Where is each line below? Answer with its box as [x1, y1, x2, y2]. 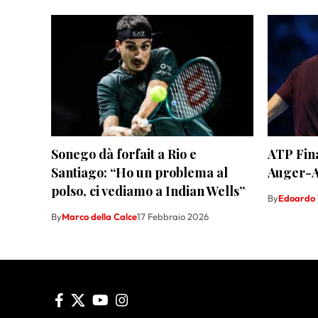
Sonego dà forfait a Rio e [51, 146, 197, 163]
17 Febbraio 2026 [137, 211, 209, 223]
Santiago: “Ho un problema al [51, 164, 228, 182]
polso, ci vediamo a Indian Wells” [51, 182, 245, 200]
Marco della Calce [62, 211, 137, 223]
